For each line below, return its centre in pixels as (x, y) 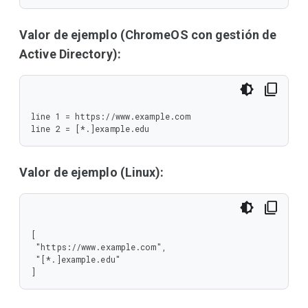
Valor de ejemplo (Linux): (92, 172)
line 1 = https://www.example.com (111, 116)
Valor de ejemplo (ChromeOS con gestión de (148, 35)
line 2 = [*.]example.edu (90, 129)
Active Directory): (70, 54)
